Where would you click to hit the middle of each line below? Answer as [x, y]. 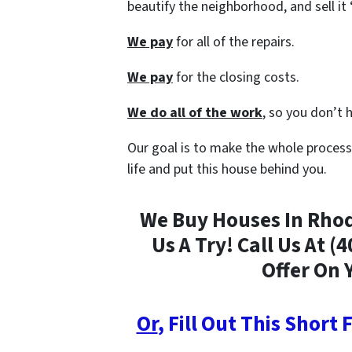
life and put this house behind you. [227, 169]
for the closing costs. [236, 77]
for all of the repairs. [234, 42]
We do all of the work [195, 112]
